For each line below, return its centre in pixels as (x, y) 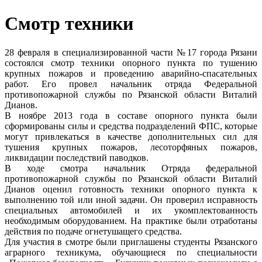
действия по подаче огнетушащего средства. (94, 231)
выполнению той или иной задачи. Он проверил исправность (131, 199)
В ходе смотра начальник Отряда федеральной (131, 168)
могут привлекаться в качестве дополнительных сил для (131, 136)
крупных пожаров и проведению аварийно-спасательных (131, 73)
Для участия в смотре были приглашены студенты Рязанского (131, 242)
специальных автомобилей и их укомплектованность (131, 210)
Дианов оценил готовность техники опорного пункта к (131, 189)
